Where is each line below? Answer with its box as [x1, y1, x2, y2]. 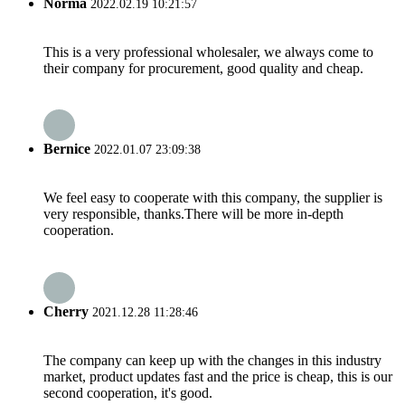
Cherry [43, 303, 89, 319]
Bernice [43, 141, 90, 157]
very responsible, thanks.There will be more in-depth [43, 206, 344, 222]
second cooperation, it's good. [43, 384, 212, 400]
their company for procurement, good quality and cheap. [43, 60, 363, 76]
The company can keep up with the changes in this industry [43, 352, 381, 368]
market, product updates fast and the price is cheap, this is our [43, 368, 392, 384]
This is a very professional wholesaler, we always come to [43, 43, 373, 60]
